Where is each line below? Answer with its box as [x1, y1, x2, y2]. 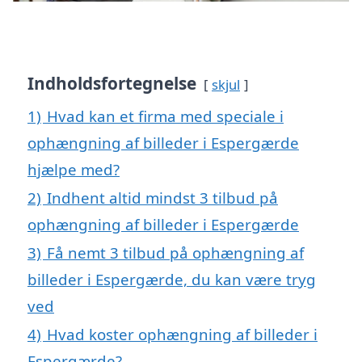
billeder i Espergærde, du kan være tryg [27, 268, 316, 289]
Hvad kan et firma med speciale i [47, 105, 284, 126]
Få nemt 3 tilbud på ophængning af [47, 242, 304, 263]
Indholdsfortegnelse [27, 71, 196, 95]
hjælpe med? [27, 158, 120, 179]
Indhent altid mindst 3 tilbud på [47, 187, 278, 208]
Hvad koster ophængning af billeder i [47, 323, 318, 344]
